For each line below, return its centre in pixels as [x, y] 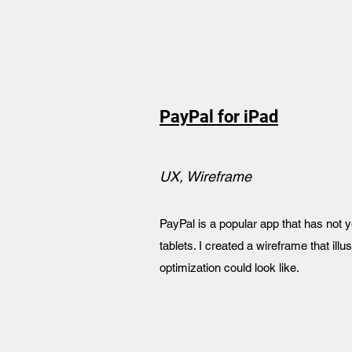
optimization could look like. [229, 268]
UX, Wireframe [205, 176]
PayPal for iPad [219, 117]
